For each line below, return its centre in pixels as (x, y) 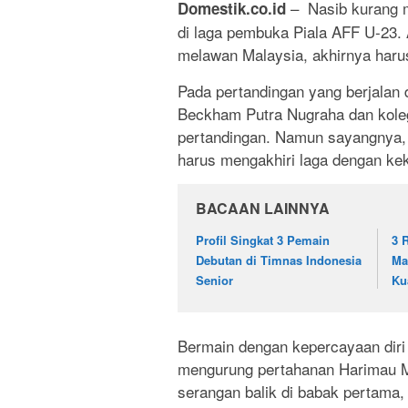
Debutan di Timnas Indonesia (279, 260)
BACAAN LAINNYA (263, 208)
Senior (214, 280)
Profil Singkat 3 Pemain (263, 240)
